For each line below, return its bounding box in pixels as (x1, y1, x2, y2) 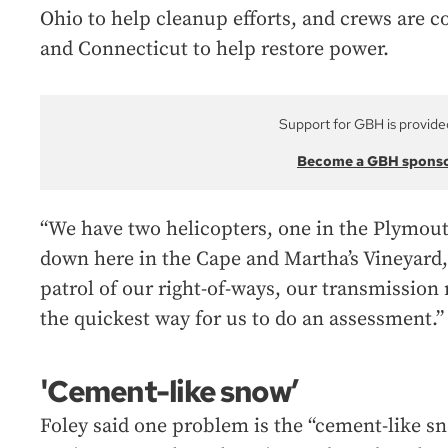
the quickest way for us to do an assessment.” (40, 307, 444, 333)
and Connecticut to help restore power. (40, 37, 389, 63)
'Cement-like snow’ (40, 371, 298, 412)
